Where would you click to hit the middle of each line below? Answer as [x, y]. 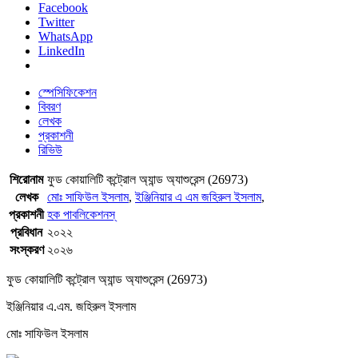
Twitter [56, 22]
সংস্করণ [26, 249]
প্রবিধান [26, 232]
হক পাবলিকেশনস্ [81, 214]
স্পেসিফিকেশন [68, 92]
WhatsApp [66, 36]
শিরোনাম [26, 179]
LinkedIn [62, 50]
